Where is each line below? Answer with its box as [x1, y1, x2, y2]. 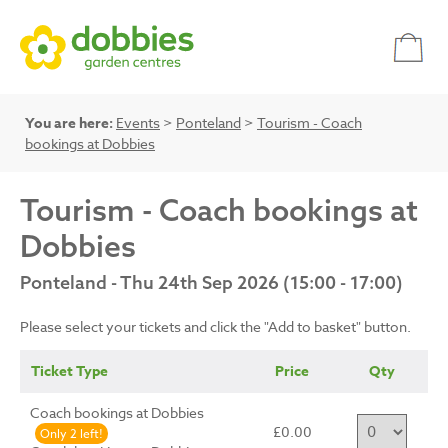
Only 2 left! [40, 425, 103, 443]
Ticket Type [31, 361, 108, 383]
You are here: [25, 113, 113, 134]
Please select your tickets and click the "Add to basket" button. [20, 317, 411, 337]
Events [116, 113, 160, 132]
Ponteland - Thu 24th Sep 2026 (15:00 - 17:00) [20, 271, 403, 295]
